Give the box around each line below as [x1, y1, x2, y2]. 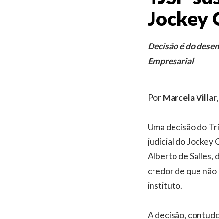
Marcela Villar [163, 92, 217, 103]
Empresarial [148, 55, 194, 66]
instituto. [148, 180, 182, 191]
